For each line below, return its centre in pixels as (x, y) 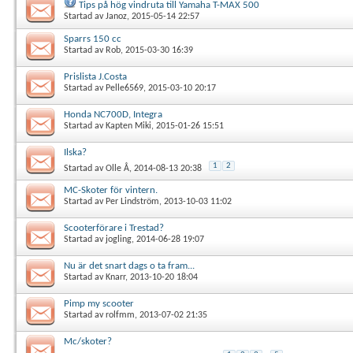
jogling (119, 239)
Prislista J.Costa (95, 76)
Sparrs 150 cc (93, 39)
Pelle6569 (124, 88)
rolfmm (120, 315)
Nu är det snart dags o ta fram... (129, 266)
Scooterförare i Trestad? (114, 228)
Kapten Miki (128, 126)
